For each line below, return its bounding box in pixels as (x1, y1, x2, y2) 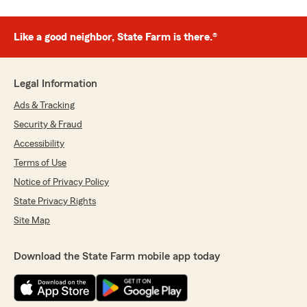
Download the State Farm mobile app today (14, 251, 220, 262)
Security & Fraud (14, 120, 82, 130)
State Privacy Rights (14, 197, 96, 207)
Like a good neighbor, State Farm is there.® (14, 32, 217, 43)
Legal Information (14, 78, 97, 90)
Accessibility (14, 139, 64, 149)
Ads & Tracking (14, 101, 75, 111)
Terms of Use (14, 158, 66, 169)
